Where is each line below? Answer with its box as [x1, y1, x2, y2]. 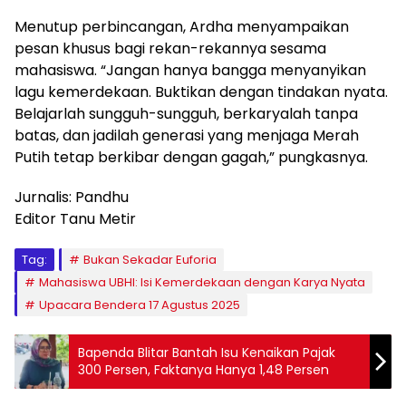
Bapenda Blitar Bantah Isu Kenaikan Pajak [78, 343, 335, 362]
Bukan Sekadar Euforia [83, 251, 217, 269]
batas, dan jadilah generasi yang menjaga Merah [14, 125, 359, 147]
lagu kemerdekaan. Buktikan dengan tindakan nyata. [14, 82, 388, 103]
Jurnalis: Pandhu [14, 187, 129, 208]
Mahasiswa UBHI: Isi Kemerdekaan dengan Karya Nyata [39, 274, 365, 292]
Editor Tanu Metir [14, 208, 136, 230]
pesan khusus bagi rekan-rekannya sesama [14, 38, 326, 60]
